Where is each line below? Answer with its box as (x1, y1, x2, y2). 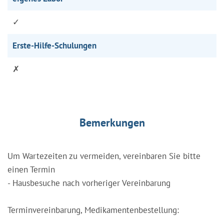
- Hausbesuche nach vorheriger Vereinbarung (7, 177, 170, 188)
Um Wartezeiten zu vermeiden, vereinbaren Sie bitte (7, 150, 200, 161)
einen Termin (7, 163, 55, 175)
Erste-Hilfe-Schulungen (12, 39, 96, 51)
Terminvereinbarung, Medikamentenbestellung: (7, 204, 179, 215)
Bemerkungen (79, 115, 145, 129)
